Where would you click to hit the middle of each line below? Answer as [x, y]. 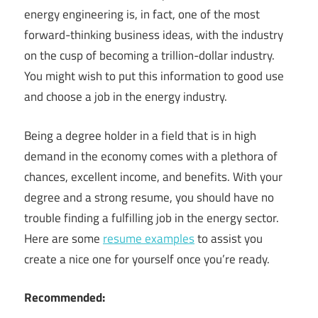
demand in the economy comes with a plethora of [151, 156]
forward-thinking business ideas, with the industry [154, 35]
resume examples [149, 238]
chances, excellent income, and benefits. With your [153, 176]
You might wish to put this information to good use [154, 76]
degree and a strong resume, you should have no [149, 197]
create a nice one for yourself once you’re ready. [147, 259]
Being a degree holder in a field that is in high [140, 135]
